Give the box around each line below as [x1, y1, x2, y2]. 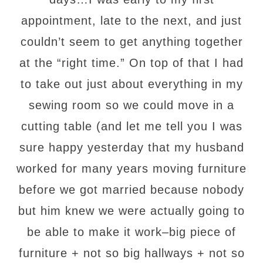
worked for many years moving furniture [16, 162, 247, 175]
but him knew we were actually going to [18, 204, 245, 217]
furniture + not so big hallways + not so [18, 247, 245, 259]
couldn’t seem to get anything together [20, 35, 243, 48]
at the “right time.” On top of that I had [19, 56, 244, 69]
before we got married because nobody [19, 183, 244, 196]
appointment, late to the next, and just [21, 14, 242, 27]
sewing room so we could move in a [29, 99, 234, 112]
